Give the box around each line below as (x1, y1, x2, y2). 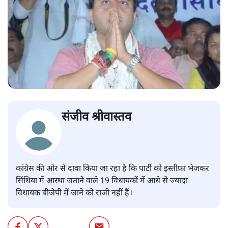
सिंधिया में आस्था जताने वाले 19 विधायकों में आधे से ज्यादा (16, 176, 188, 187)
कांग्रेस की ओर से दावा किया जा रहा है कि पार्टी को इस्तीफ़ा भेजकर (16, 164, 209, 175)
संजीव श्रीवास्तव (62, 109, 131, 126)
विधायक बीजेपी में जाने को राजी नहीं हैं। (16, 188, 134, 199)
